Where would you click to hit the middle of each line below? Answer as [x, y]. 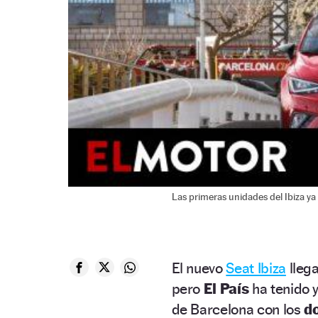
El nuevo [199, 268]
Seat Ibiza [256, 268]
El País [225, 289]
